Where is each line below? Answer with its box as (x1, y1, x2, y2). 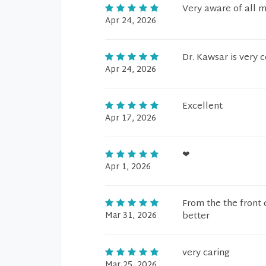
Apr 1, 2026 (105, 160, 151, 175)
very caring (182, 245, 230, 261)
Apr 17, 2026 (105, 111, 156, 126)
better (182, 208, 210, 224)
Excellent (182, 99, 223, 115)
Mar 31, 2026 (105, 208, 157, 223)
